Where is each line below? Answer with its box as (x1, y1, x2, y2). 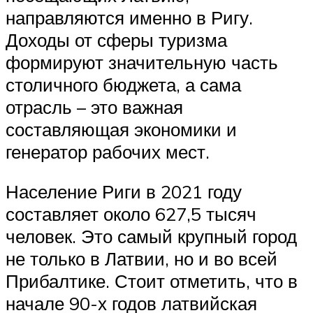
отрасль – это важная (6, 95, 183, 118)
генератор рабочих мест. (6, 140, 210, 163)
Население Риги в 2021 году (6, 180, 242, 203)
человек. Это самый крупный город (6, 225, 297, 248)
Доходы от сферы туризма (6, 28, 227, 51)
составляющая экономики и (6, 117, 237, 140)
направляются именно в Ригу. (6, 6, 253, 29)
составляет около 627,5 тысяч (6, 203, 256, 226)
